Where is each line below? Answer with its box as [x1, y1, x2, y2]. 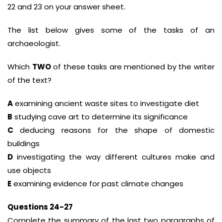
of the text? [7, 75, 52, 85]
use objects [7, 165, 51, 175]
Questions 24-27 [7, 202, 73, 212]
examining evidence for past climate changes [11, 178, 183, 189]
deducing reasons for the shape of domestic [13, 125, 215, 135]
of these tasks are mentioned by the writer [51, 61, 215, 72]
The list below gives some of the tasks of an [7, 25, 215, 35]
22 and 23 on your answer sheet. [7, 1, 125, 12]
